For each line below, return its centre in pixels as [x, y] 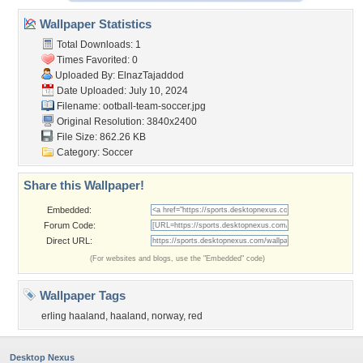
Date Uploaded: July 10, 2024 [121, 91]
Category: [78, 152]
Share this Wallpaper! [84, 185]
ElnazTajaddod [151, 75]
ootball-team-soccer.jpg [154, 106]
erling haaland [73, 316]
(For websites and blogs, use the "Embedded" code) [177, 258]
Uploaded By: [85, 75]
